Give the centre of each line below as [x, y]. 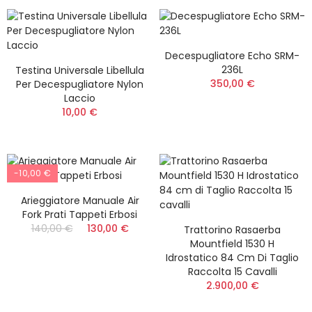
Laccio [80, 98]
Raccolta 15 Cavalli [232, 272]
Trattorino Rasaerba [232, 230]
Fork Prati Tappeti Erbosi [80, 214]
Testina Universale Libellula [80, 70]
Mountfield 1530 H [232, 244]
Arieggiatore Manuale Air [80, 201]
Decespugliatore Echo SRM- [232, 56]
